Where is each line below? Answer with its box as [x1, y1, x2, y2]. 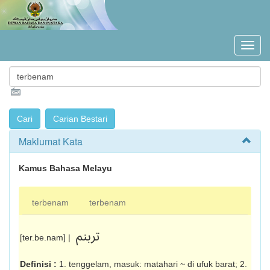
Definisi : [20, 259, 59, 269]
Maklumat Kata [19, 134, 83, 148]
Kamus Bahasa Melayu [19, 163, 112, 173]
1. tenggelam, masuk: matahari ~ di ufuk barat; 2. [59, 259, 247, 269]
